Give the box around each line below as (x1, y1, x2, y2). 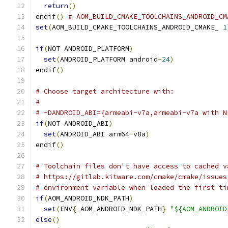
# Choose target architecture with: (36, 87, 174, 96)
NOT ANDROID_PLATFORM (48, 44, 129, 53)
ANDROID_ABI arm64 (60, 130, 129, 138)
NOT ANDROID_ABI (48, 119, 109, 128)
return (44, 2, 68, 10)
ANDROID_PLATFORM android (60, 55, 158, 64)
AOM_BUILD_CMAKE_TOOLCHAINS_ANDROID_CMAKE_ (52, 23, 223, 32)
